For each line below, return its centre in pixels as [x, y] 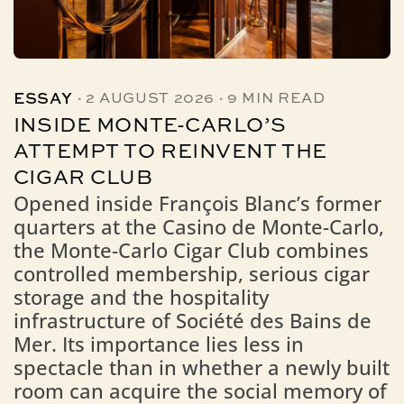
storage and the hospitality [141, 297]
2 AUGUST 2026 [150, 99]
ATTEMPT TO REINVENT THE [170, 152]
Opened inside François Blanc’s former [197, 203]
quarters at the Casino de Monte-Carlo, [198, 226]
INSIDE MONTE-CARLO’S [150, 126]
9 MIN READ [276, 99]
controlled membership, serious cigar [191, 273]
